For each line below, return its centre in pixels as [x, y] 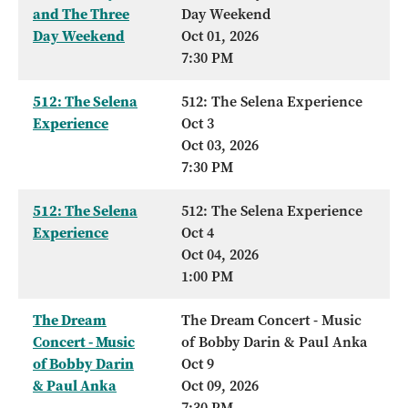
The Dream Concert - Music [271, 321]
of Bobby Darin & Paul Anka [274, 342]
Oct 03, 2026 [220, 146]
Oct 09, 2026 [220, 386]
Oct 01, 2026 [220, 36]
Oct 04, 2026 [220, 255]
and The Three [81, 15]
